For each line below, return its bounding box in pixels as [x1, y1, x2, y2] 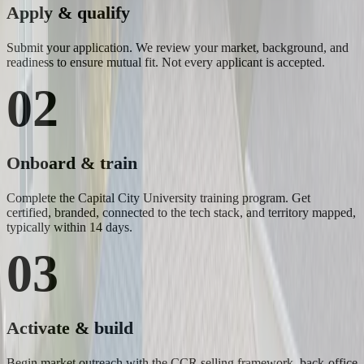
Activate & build [6, 318, 133, 339]
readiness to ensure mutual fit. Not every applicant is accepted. [6, 55, 325, 70]
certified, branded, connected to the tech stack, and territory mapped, [6, 206, 356, 220]
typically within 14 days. [6, 220, 132, 235]
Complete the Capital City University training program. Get [6, 191, 310, 206]
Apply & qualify [6, 2, 130, 24]
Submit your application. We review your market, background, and [6, 41, 349, 55]
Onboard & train [6, 153, 137, 174]
